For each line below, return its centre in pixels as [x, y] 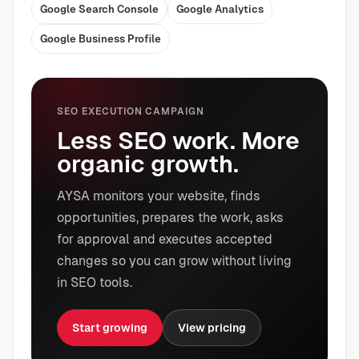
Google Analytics [220, 9]
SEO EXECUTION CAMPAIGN [131, 111]
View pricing [212, 327]
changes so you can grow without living [174, 261]
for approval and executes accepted [165, 239]
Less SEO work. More [178, 141]
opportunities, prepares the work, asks [170, 218]
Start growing [110, 327]
